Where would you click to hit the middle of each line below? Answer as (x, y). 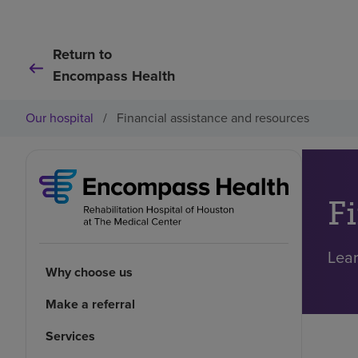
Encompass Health (114, 76)
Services (70, 336)
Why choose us (89, 272)
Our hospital (60, 118)
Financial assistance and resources (213, 118)
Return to (82, 54)
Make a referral (90, 304)
